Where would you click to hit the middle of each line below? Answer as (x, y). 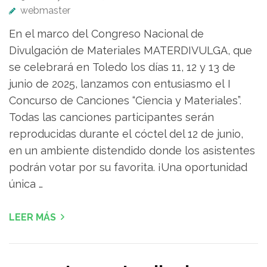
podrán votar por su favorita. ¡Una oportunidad (128, 167)
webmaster (45, 11)
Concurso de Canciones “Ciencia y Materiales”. (125, 101)
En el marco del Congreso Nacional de (106, 34)
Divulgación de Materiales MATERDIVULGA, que (131, 51)
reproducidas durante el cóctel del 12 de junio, (126, 134)
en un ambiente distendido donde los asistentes (132, 151)
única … (26, 184)
